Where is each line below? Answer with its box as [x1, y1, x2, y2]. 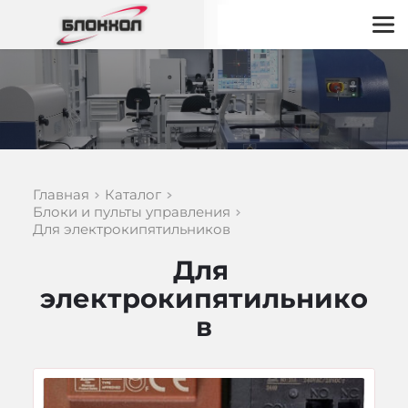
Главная [32, 186, 89, 204]
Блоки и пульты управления [32, 203, 230, 221]
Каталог [105, 186, 162, 204]
